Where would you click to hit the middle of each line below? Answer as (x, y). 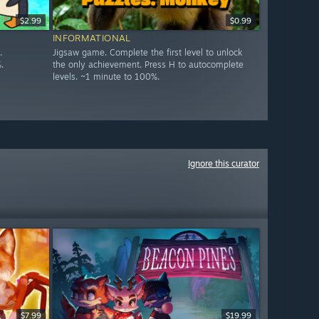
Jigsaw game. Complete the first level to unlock (147, 53)
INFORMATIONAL (91, 38)
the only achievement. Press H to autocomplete (148, 65)
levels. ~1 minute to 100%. (106, 77)
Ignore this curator (224, 163)
